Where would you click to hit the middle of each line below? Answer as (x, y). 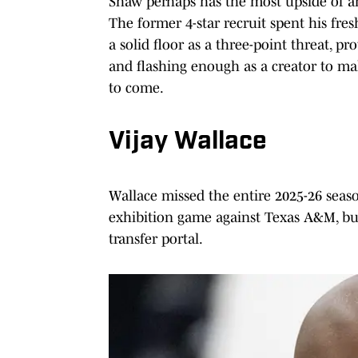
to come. (136, 88)
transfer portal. (156, 239)
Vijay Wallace (188, 143)
